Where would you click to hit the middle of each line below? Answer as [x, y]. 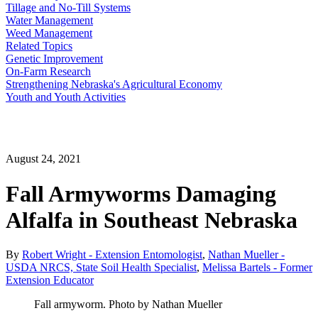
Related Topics [39, 46]
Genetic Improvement [54, 59]
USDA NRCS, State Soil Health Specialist [101, 268]
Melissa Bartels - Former [257, 268]
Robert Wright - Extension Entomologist [112, 255]
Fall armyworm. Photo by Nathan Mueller [128, 305]
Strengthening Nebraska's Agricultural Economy [114, 84]
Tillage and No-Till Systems [68, 7]
